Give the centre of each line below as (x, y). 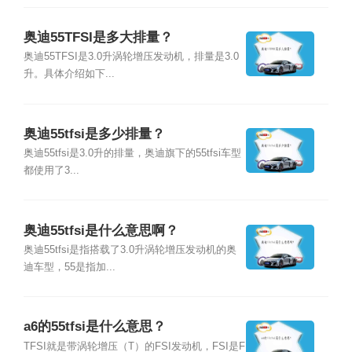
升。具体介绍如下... (69, 74)
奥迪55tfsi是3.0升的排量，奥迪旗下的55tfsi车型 (132, 154)
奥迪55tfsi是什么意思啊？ (101, 230)
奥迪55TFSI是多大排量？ (98, 38)
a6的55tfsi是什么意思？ (94, 327)
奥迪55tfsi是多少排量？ (94, 134)
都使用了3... (51, 171)
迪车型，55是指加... (69, 267)
